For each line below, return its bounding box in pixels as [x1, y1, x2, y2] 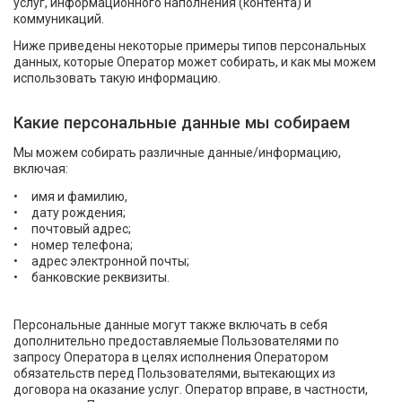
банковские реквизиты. [31, 269, 170, 284]
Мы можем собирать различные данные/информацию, [13, 145, 341, 161]
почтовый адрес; [31, 221, 131, 236]
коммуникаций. [13, 11, 104, 26]
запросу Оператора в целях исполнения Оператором [13, 349, 328, 364]
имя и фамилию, [31, 188, 127, 204]
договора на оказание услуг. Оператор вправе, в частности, [13, 381, 368, 397]
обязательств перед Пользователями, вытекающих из [13, 365, 336, 380]
